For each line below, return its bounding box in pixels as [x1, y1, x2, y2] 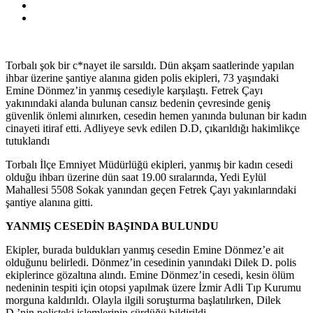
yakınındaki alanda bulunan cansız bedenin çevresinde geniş [6, 96, 270, 109]
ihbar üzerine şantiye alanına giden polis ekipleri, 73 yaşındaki [6, 71, 279, 84]
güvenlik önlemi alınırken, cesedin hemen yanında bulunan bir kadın [6, 109, 307, 122]
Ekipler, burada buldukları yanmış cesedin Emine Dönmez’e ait [6, 243, 284, 256]
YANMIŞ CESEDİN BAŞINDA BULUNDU [6, 219, 219, 232]
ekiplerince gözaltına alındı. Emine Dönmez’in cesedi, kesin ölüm [6, 268, 294, 281]
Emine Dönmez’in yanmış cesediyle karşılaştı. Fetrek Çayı [6, 84, 263, 96]
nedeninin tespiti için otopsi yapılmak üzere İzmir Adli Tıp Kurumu [6, 281, 301, 293]
